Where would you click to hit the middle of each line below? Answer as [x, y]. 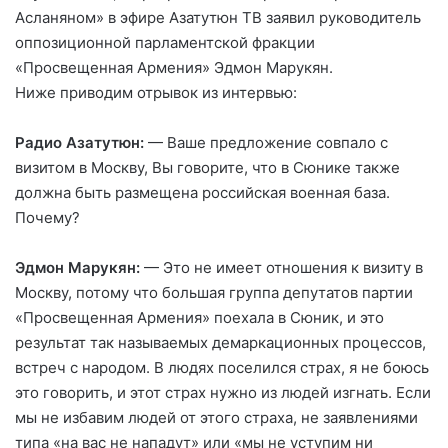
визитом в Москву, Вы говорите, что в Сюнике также [207, 167]
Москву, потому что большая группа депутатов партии [214, 292]
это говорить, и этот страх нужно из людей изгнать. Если [223, 392]
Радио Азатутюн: [79, 142]
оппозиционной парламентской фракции [165, 42]
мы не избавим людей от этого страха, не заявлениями [216, 417]
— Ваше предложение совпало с [266, 142]
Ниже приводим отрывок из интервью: [156, 92]
